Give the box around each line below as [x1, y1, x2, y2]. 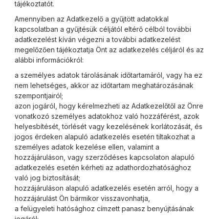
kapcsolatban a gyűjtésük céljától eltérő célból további [15, 25, 191, 33]
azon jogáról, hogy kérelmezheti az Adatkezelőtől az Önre [15, 102, 203, 110]
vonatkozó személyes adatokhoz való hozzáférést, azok [15, 112, 199, 120]
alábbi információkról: [15, 56, 84, 64]
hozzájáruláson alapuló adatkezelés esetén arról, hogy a [15, 184, 198, 192]
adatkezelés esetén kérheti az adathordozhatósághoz [15, 163, 191, 172]
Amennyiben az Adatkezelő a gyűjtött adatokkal [15, 15, 169, 23]
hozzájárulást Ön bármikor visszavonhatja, [15, 194, 150, 202]
